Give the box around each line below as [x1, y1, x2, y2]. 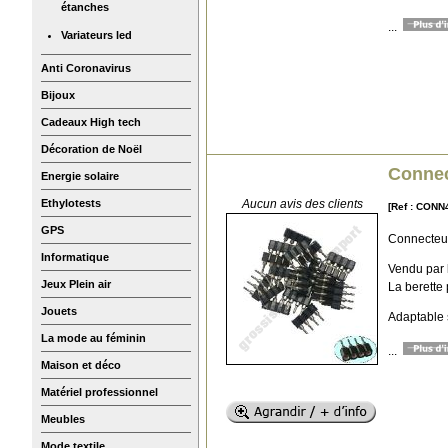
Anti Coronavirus [41, 61, 131, 74]
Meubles [41, 412, 85, 425]
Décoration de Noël [41, 142, 142, 155]
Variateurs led [61, 28, 132, 41]
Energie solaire [41, 169, 119, 182]
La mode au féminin [41, 331, 146, 344]
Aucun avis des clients [241, 196, 363, 211]
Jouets [41, 304, 77, 317]
